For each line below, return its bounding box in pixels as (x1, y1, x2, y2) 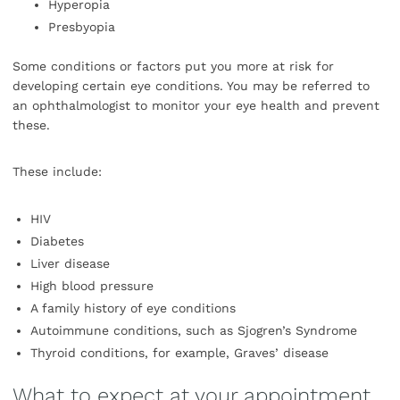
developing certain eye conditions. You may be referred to (12, 79, 370, 94)
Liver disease (30, 256, 110, 271)
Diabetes (30, 234, 84, 249)
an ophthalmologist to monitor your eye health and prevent (12, 98, 379, 113)
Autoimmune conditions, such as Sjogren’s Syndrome (30, 323, 357, 338)
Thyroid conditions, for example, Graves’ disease (30, 346, 329, 361)
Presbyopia (48, 20, 115, 35)
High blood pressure (30, 279, 154, 294)
